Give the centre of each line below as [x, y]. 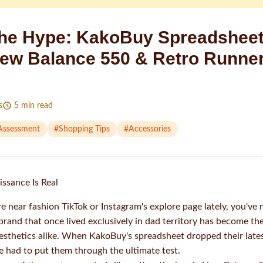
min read [37, 106]
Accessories [150, 129]
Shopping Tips [84, 129]
